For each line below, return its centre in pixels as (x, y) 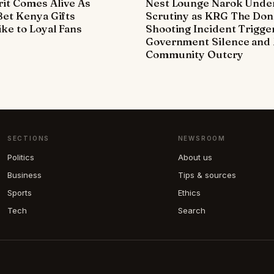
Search (191, 211)
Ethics (189, 193)
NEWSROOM (202, 139)
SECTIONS (28, 139)
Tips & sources (207, 175)
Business (24, 175)
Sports (19, 193)
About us (195, 157)
